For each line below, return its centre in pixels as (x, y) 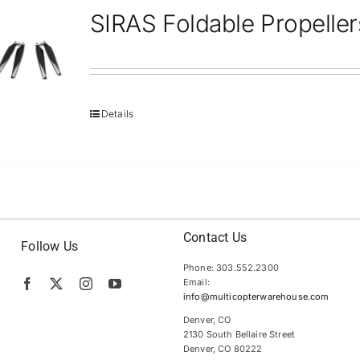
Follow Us (50, 247)
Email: (196, 282)
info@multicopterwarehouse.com (256, 297)
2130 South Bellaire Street (239, 335)
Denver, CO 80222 (223, 349)
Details (117, 114)
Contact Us (215, 238)
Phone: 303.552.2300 (231, 268)
